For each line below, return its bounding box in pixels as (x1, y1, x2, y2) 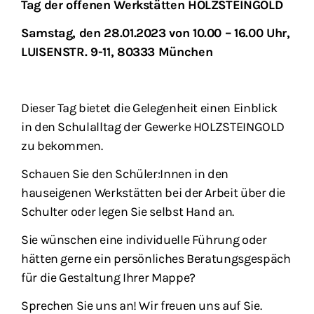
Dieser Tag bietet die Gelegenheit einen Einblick (21, 100, 280, 116)
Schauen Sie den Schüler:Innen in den (21, 166, 229, 182)
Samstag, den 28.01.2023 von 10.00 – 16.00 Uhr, (21, 25, 290, 41)
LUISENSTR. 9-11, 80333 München (21, 44, 213, 60)
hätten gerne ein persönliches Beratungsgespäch (21, 251, 291, 267)
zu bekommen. (21, 138, 103, 154)
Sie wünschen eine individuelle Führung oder (21, 232, 267, 248)
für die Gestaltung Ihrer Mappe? (21, 270, 196, 286)
